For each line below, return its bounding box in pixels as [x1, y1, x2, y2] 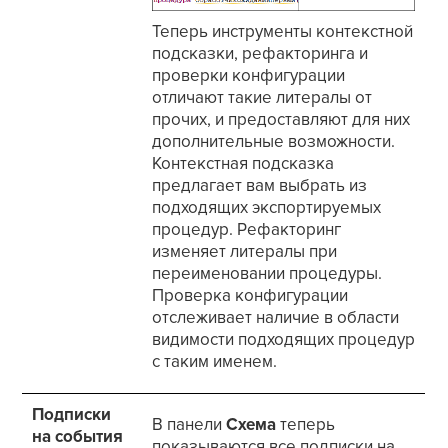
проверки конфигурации [152, 65, 346, 87]
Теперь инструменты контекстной [152, 21, 414, 43]
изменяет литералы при [152, 241, 338, 263]
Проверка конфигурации [152, 285, 349, 307]
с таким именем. [152, 351, 278, 373]
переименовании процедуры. [152, 263, 383, 285]
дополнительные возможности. [152, 131, 396, 153]
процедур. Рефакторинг [152, 219, 342, 241]
